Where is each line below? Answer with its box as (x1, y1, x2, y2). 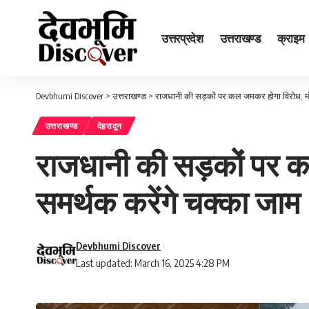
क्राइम (277, 30, 305, 46)
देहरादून (97, 121, 123, 132)
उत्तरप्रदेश (161, 30, 203, 46)
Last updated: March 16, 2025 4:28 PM (76, 257, 230, 270)
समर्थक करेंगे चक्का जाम (36, 182, 300, 221)
